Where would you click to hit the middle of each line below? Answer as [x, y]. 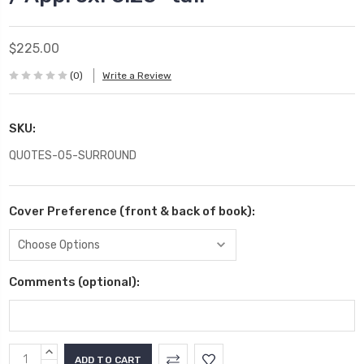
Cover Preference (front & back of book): [132, 211]
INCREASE [70, 351]
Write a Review [137, 76]
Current [33, 352]
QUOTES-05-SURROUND [73, 155]
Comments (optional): [74, 282]
